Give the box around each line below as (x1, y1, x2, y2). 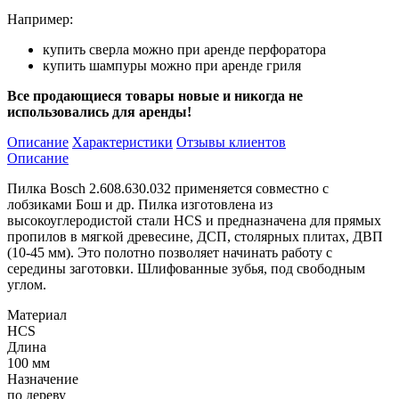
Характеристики (72, 134, 173, 150)
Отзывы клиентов (176, 134, 286, 150)
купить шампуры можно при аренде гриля (43, 57, 301, 73)
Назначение (7, 370, 78, 387)
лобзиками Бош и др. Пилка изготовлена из (7, 196, 273, 212)
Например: (7, 11, 73, 27)
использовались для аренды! (7, 103, 191, 119)
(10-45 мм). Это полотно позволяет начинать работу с (7, 244, 332, 260)
